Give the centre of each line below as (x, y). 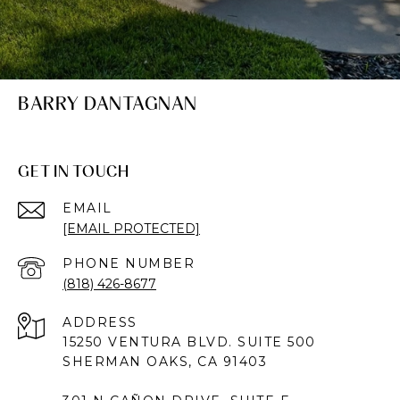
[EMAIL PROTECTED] (131, 229)
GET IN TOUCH (74, 171)
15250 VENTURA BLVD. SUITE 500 (189, 342)
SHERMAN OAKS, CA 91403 (165, 362)
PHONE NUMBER (129, 264)
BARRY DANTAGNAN (108, 104)
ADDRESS (100, 323)
